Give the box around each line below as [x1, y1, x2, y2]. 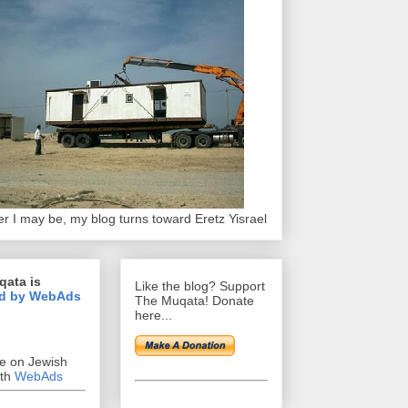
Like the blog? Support [135, 279, 265, 294]
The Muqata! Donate [135, 293, 254, 309]
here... [135, 308, 172, 323]
